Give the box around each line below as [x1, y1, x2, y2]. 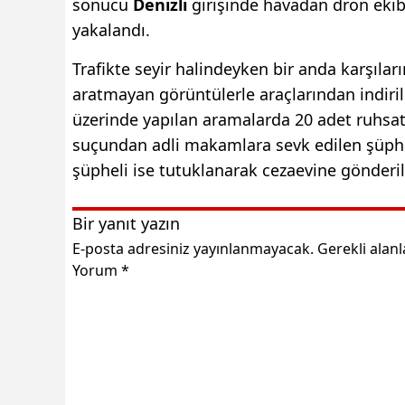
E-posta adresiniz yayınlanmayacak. [72, 238, 314, 259]
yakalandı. [72, 18, 150, 41]
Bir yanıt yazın [72, 212, 180, 234]
